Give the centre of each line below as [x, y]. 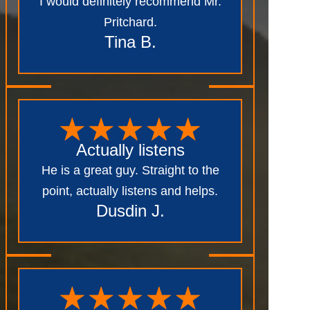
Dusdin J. [130, 210]
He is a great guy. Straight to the [130, 170]
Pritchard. [130, 22]
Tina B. [130, 42]
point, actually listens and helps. [130, 191]
